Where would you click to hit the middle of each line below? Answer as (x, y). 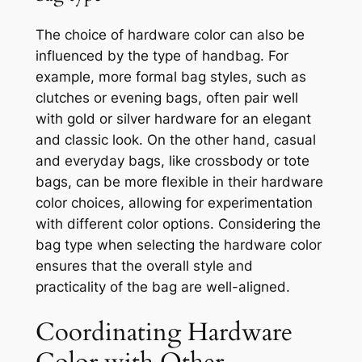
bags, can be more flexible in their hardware (179, 181)
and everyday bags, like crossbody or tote (172, 160)
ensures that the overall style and (144, 265)
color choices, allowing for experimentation (174, 202)
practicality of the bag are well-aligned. (162, 286)
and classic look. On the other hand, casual (175, 139)
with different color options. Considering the (178, 223)
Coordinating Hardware (164, 333)
